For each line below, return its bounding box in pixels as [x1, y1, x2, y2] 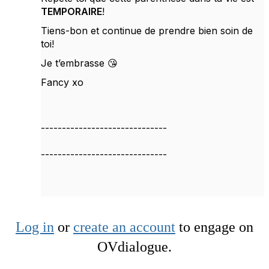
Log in [16, 219, 54, 235]
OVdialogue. [97, 238, 172, 255]
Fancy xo [41, 76, 83, 88]
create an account [73, 219, 175, 235]
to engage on [175, 219, 253, 235]
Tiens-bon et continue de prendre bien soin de [41, 24, 253, 37]
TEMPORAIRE [41, 5, 102, 17]
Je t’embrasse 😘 [41, 56, 118, 69]
